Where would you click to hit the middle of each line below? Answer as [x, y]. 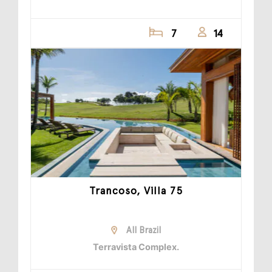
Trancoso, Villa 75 [136, 191]
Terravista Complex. [136, 247]
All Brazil [144, 230]
